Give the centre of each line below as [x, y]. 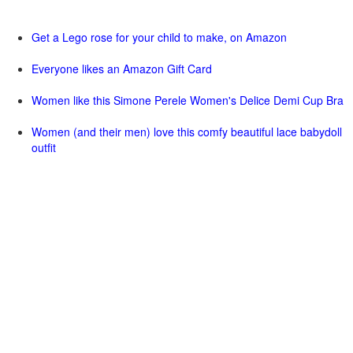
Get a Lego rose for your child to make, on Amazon [159, 37]
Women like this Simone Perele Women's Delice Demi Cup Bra [188, 100]
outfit [44, 147]
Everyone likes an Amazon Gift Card [122, 69]
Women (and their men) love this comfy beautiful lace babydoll [187, 132]
